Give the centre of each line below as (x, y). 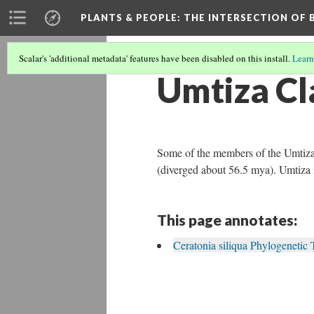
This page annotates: (227, 220)
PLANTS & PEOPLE (129, 18)
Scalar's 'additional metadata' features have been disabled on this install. (156, 58)
